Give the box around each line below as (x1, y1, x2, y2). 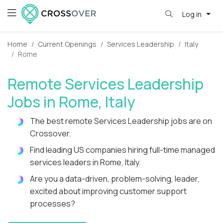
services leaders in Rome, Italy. (30, 157, 141, 168)
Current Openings (38, 39, 97, 49)
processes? (30, 198, 75, 210)
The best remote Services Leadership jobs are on (30, 115, 212, 127)
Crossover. (30, 128, 71, 139)
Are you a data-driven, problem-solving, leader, (30, 173, 200, 185)
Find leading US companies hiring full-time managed (30, 144, 215, 156)
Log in (182, 9, 203, 19)
